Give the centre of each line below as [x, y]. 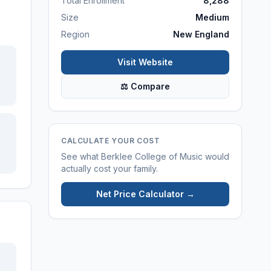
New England [201, 34]
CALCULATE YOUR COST [111, 141]
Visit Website [145, 62]
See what [81, 156]
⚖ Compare [145, 86]
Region [75, 34]
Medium [212, 17]
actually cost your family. [109, 168]
